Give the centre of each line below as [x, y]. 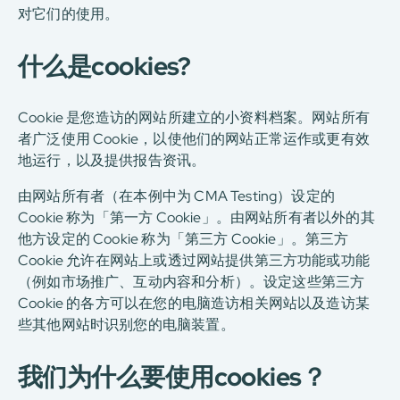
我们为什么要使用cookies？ [172, 377]
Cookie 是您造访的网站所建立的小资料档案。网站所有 [194, 117]
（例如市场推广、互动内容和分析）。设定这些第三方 [192, 282]
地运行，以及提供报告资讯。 [112, 160]
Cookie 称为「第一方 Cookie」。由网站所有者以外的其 [196, 217]
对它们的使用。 [69, 14]
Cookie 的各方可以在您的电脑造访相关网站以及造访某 [194, 303]
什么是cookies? [104, 66]
